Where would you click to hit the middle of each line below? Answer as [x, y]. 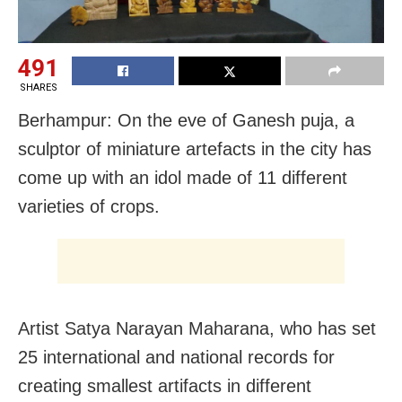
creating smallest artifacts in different [165, 386]
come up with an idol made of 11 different [183, 178]
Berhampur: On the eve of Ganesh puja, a [186, 121]
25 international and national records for [176, 358]
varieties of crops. [89, 207]
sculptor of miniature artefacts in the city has [195, 149]
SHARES [38, 88]
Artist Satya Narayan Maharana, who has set [197, 329]
